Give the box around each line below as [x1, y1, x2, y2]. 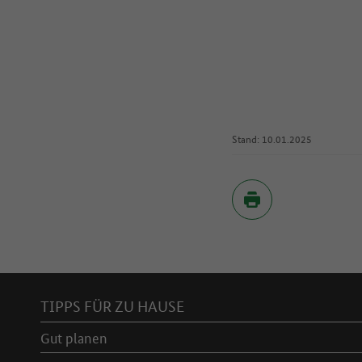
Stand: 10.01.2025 [232, 131, 312, 147]
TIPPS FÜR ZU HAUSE [40, 296, 184, 316]
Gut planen [40, 327, 107, 347]
